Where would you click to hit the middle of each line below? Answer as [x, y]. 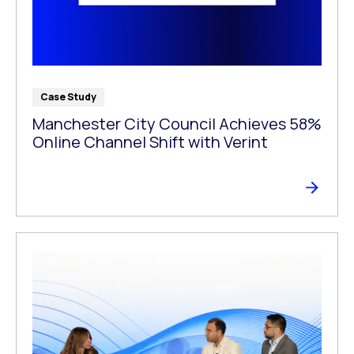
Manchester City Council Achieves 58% [177, 123]
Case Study [68, 96]
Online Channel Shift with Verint [150, 141]
